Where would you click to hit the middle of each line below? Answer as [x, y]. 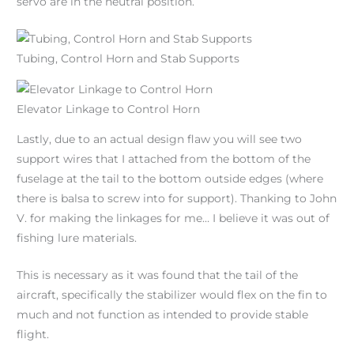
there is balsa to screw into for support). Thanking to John [177, 199]
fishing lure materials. [77, 238]
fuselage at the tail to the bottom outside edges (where [170, 179]
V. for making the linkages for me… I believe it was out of [173, 218]
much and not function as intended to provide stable [163, 315]
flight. [33, 335]
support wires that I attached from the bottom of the [164, 159]
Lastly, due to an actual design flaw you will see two [160, 139]
